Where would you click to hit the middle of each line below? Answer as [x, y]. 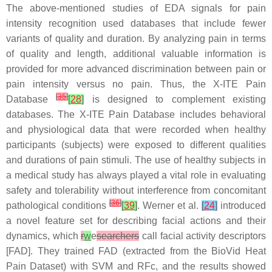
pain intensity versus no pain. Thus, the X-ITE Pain [136, 84]
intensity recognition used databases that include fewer [136, 23]
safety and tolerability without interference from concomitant [136, 190]
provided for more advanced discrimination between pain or [136, 69]
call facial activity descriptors [203, 236]
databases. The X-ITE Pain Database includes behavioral [136, 114]
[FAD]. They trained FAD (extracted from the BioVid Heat [136, 251]
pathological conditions [58, 206]
